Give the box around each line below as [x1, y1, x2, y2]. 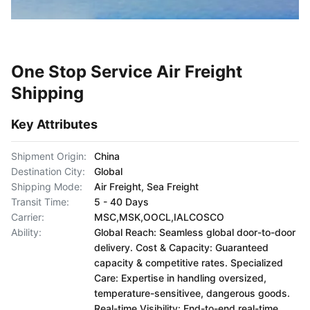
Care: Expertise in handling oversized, [94, 272, 266, 284]
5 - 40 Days [94, 196, 149, 208]
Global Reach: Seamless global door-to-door [94, 226, 295, 238]
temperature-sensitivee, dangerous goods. [94, 287, 290, 299]
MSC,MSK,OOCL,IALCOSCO [94, 211, 224, 223]
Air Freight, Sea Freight [94, 181, 199, 192]
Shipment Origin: [11, 150, 86, 162]
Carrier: [11, 211, 44, 223]
